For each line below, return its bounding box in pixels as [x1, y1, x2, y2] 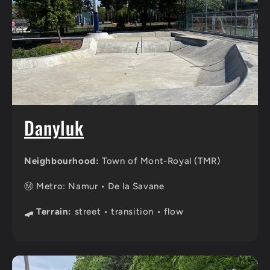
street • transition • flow [72, 206, 184, 218]
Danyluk [24, 113, 84, 141]
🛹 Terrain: [24, 206, 72, 218]
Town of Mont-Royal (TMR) [99, 155, 221, 167]
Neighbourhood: [24, 155, 99, 167]
